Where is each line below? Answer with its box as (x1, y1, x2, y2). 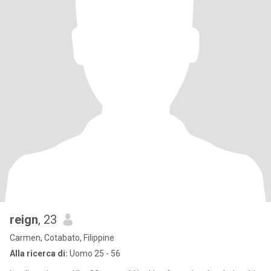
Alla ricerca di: (10, 249, 68, 258)
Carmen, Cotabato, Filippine (10, 233, 114, 243)
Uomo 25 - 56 (68, 249, 120, 258)
